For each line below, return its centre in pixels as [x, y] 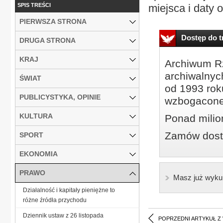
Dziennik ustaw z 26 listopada [63, 215]
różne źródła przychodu [55, 200]
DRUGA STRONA [48, 40]
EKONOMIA [39, 154]
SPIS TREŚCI [34, 5]
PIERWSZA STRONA [53, 21]
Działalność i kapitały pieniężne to [69, 190]
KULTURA [36, 116]
